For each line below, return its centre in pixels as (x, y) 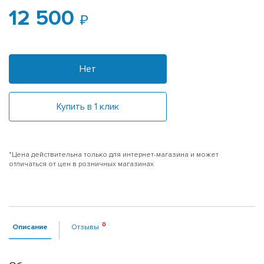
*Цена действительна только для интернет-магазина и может (114, 154)
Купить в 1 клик (88, 106)
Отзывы (85, 227)
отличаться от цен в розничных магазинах (81, 164)
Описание (30, 227)
